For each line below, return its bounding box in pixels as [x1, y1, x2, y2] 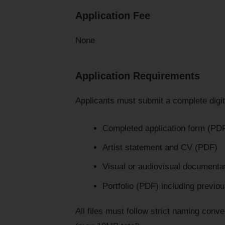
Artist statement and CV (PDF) [102, 143, 217, 153]
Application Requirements [75, 70, 200, 81]
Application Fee [75, 10, 150, 21]
